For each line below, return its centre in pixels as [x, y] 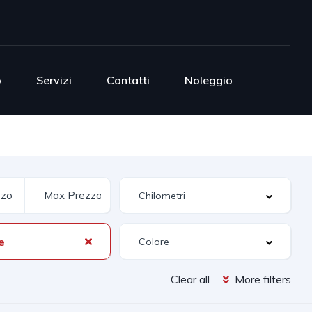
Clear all [190, 279]
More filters [262, 279]
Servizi [54, 80]
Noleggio [209, 80]
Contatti [128, 80]
